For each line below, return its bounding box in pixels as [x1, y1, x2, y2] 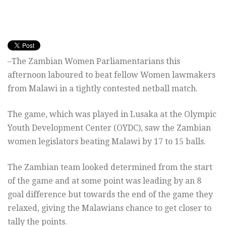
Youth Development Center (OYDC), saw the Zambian [8, 123, 211, 133]
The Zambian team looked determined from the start [8, 162, 212, 173]
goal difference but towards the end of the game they [8, 190, 213, 200]
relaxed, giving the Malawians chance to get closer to [8, 203, 211, 213]
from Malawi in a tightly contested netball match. [8, 84, 198, 94]
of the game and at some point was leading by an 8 [8, 176, 201, 186]
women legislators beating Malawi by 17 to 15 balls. [8, 137, 206, 147]
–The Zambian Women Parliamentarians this [8, 56, 180, 67]
